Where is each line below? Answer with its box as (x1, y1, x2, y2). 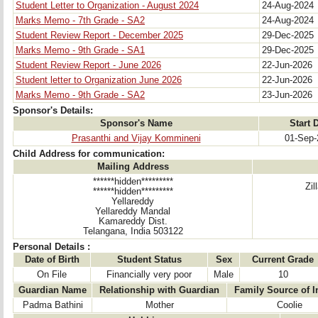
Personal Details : (13, 242, 90, 252)
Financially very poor (106, 270, 192, 280)
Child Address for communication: (13, 149, 165, 159)
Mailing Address (97, 162, 169, 172)
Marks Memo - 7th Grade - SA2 (16, 16, 145, 26)
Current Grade (252, 255, 314, 265)
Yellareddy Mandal (95, 207, 170, 216)
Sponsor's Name (99, 119, 172, 128)
